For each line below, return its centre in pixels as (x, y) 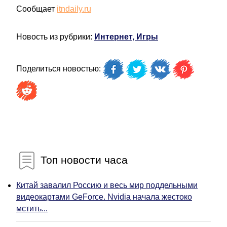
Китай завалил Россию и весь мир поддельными (107, 185)
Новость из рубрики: (55, 37)
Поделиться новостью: (60, 69)
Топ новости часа (83, 160)
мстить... (32, 209)
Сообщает (36, 9)
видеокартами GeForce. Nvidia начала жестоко (104, 197)
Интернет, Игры (126, 37)
